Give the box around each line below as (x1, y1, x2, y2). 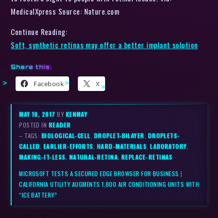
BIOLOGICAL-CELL (41, 131, 91, 140)
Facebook (34, 79, 64, 88)
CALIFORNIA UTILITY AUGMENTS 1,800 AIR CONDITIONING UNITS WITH (19, 180, 200, 189)
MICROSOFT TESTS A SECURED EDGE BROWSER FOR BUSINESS (19, 169, 179, 179)
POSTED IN (19, 120, 49, 129)
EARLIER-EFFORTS (43, 142, 93, 151)
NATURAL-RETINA (69, 152, 118, 162)
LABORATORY (150, 142, 187, 151)
